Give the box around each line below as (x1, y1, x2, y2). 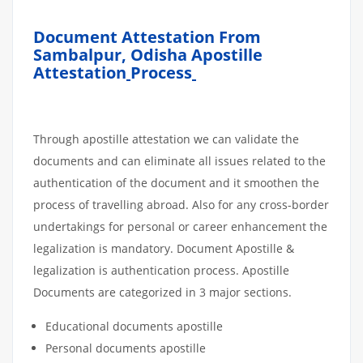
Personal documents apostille (45, 340, 206, 356)
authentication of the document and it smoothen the (33, 175, 319, 190)
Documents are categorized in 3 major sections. (33, 284, 292, 300)
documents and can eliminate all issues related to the (33, 153, 326, 169)
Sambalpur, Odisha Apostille (33, 44, 263, 66)
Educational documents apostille (45, 318, 223, 334)
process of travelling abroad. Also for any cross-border (33, 197, 329, 212)
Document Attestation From (33, 26, 261, 48)
